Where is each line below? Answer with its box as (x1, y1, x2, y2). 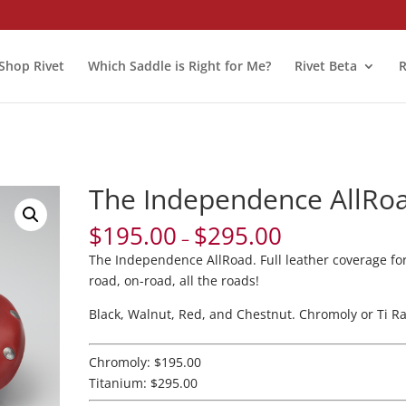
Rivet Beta (294, 56, 357, 74)
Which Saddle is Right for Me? (87, 56, 271, 74)
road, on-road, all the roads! (89, 271, 260, 289)
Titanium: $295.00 (89, 373, 198, 391)
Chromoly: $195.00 (89, 353, 202, 371)
